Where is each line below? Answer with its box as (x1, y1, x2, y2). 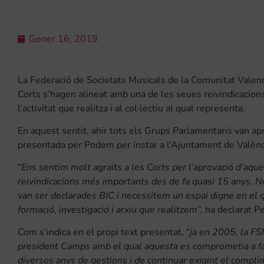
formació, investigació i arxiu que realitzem (18, 203, 197, 217)
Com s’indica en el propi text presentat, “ (18, 226, 190, 239)
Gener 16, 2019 (29, 32, 98, 46)
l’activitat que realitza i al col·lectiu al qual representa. (18, 102, 245, 115)
